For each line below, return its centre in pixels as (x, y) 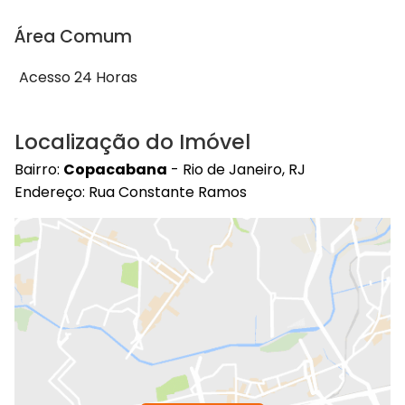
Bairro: (39, 169)
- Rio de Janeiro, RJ (236, 169)
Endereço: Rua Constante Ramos (131, 192)
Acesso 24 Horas (78, 78)
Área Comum (73, 37)
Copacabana (115, 169)
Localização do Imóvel (132, 142)
